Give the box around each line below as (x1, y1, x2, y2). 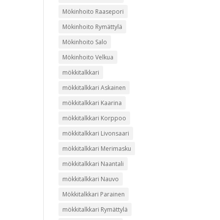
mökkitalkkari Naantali (62, 160, 124, 168)
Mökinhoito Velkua (62, 53, 114, 61)
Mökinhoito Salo (62, 38, 108, 46)
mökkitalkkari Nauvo (62, 175, 119, 183)
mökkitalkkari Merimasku (62, 144, 132, 153)
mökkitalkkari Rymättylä (62, 205, 128, 214)
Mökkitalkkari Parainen (62, 190, 125, 198)
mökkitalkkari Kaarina (62, 99, 122, 107)
